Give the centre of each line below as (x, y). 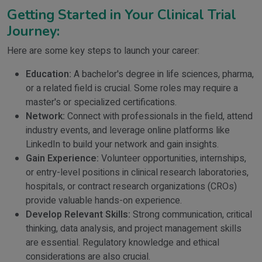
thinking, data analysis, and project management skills (134, 229)
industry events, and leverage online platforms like (128, 130)
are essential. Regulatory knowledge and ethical (123, 243)
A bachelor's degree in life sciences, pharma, (163, 74)
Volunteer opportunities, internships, (173, 158)
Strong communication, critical (191, 215)
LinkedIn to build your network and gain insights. (122, 144)
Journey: (33, 31)
